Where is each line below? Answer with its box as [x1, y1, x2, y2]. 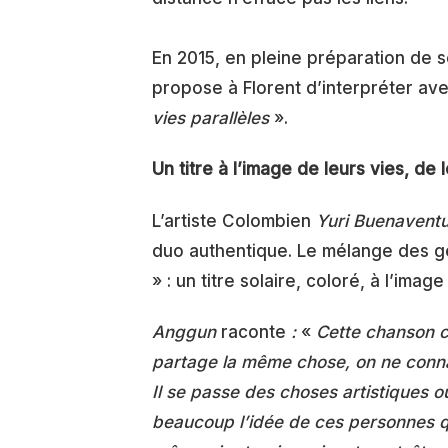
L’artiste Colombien [152, 210, 316, 231]
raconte [216, 321, 286, 342]
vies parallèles [152, 108, 274, 128]
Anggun [152, 321, 216, 342]
